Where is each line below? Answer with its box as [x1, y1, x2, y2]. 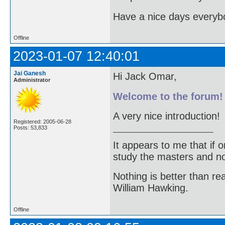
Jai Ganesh [14, 70, 46, 77]
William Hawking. [113, 182, 188, 194]
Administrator [14, 77, 50, 83]
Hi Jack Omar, [113, 71, 177, 82]
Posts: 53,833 [14, 125, 47, 131]
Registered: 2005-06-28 [14, 119, 71, 125]
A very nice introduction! [113, 110, 220, 122]
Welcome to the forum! [113, 90, 223, 102]
